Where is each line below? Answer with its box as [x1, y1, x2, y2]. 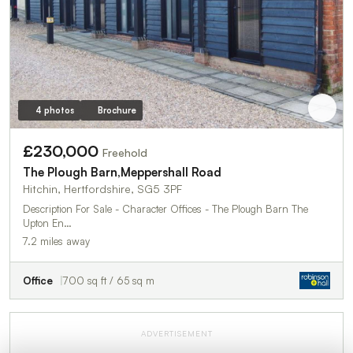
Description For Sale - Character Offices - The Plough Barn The [23, 203, 76, 216]
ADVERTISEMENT [140, 329, 213, 339]
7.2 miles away [23, 235, 90, 248]
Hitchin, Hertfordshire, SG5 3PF [23, 182, 182, 196]
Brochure [97, 105, 136, 117]
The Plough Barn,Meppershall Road [23, 165, 221, 180]
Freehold [102, 146, 147, 160]
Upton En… [23, 217, 72, 230]
